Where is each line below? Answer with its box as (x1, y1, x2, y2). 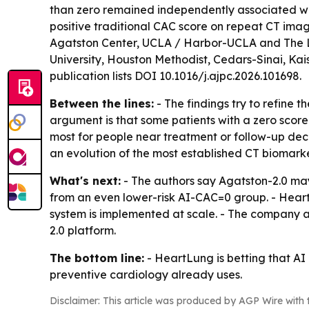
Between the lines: (50, 97, 154, 111)
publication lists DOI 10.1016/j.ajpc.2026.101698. (50, 69, 301, 83)
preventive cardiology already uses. (50, 268, 242, 282)
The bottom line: (50, 251, 144, 266)
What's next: (50, 174, 121, 188)
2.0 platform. (50, 223, 116, 238)
